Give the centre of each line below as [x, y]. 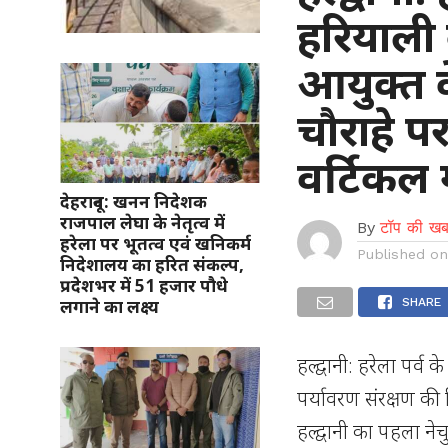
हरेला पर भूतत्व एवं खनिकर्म [155, 243]
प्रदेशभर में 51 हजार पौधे [144, 285]
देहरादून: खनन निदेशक [133, 201]
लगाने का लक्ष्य [109, 306]
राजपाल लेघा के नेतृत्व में [142, 222]
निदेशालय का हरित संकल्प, [152, 264]
